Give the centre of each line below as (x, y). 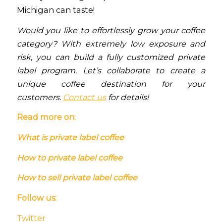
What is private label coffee (70, 138)
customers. (40, 97)
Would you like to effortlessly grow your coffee (111, 30)
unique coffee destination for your (111, 83)
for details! (128, 97)
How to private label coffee (69, 157)
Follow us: (36, 198)
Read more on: (46, 117)
